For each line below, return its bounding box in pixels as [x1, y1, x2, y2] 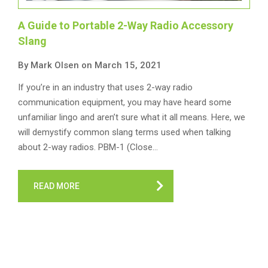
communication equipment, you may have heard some [18, 97, 232, 108]
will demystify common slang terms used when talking [18, 127, 231, 138]
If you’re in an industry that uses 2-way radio [18, 82, 193, 93]
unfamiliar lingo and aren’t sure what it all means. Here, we [18, 112, 245, 123]
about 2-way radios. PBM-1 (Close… [18, 142, 158, 153]
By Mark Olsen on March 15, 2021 [18, 60, 162, 71]
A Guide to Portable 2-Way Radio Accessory [18, 19, 233, 32]
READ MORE [33, 181, 80, 191]
